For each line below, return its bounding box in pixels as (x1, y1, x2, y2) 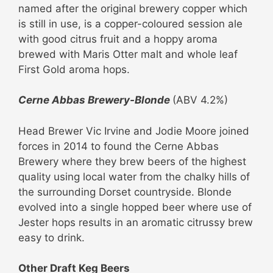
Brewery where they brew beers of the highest (18, 155, 246, 168)
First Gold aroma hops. (18, 63, 130, 76)
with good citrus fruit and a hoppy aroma (18, 32, 218, 45)
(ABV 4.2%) (172, 94, 228, 107)
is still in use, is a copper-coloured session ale (18, 17, 243, 30)
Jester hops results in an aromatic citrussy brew (18, 216, 253, 229)
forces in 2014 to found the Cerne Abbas (18, 140, 219, 152)
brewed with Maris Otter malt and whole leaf (18, 48, 238, 60)
